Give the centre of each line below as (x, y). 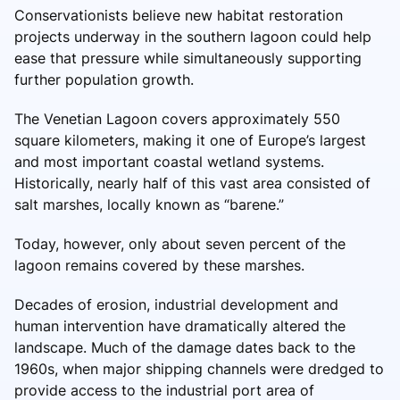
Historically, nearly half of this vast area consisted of (192, 183)
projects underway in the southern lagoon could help (193, 36)
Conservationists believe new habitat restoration (179, 15)
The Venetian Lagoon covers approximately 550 (177, 118)
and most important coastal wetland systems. (169, 161)
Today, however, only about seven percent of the (180, 243)
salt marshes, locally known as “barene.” (149, 204)
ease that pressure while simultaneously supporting (188, 58)
